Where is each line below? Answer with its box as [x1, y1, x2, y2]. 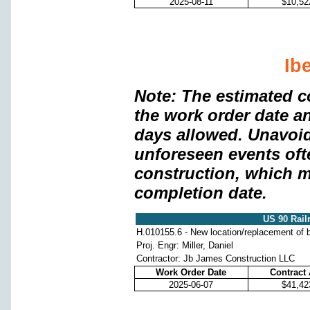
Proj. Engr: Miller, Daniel [136, 240, 233, 251]
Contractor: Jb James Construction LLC [136, 253, 295, 264]
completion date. [134, 183, 267, 202]
